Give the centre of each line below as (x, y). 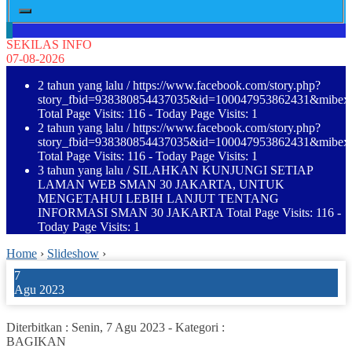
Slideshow (73, 253)
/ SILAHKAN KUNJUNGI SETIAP (218, 170)
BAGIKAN (36, 341)
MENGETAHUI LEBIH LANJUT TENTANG (158, 198)
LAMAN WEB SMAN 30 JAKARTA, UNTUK (161, 184)
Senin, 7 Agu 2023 (118, 327)
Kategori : (200, 327)
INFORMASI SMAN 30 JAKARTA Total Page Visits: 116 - (189, 212)
